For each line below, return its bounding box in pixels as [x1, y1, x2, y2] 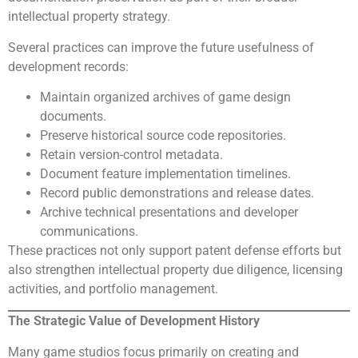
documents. [40, 109, 106, 125]
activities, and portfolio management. [8, 281, 218, 297]
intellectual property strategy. [8, 9, 170, 25]
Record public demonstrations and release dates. [40, 185, 314, 201]
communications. [40, 224, 138, 240]
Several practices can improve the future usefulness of [8, 39, 314, 55]
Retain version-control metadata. [40, 147, 223, 163]
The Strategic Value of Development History [8, 313, 260, 329]
